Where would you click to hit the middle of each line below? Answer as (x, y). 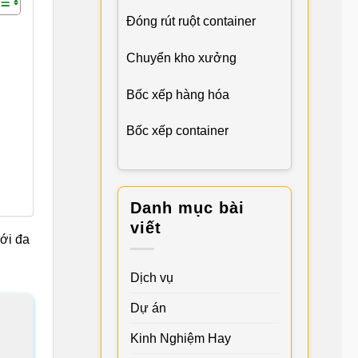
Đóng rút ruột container (191, 21)
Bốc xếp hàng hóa (178, 94)
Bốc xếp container (177, 131)
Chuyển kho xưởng (181, 58)
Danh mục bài (187, 208)
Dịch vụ (152, 277)
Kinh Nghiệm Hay (181, 338)
